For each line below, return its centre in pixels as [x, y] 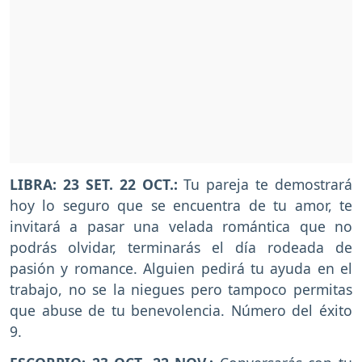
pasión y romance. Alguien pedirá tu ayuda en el [181, 268]
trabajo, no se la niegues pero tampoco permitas [181, 289]
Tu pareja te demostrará [265, 184]
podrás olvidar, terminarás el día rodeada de [181, 247]
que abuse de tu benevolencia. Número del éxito [181, 310]
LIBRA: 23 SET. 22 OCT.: [94, 184]
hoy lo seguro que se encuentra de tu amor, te [181, 205]
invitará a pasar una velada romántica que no [181, 226]
